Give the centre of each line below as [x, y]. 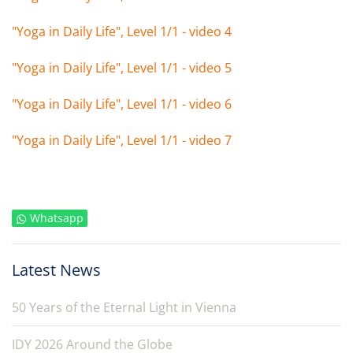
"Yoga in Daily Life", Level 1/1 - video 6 [122, 104]
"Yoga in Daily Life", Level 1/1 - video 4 [122, 32]
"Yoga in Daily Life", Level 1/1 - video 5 [122, 68]
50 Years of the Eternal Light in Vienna [124, 307]
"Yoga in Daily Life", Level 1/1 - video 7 [122, 140]
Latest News [56, 270]
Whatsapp [57, 218]
